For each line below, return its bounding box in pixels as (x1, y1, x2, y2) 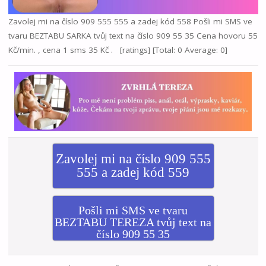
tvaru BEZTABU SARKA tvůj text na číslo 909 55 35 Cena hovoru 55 (8, 30, 258, 42)
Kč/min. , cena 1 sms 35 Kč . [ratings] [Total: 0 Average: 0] (8, 45, 227, 56)
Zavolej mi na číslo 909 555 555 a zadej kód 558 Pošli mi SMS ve (8, 16, 252, 27)
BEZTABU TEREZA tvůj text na (55, 216, 211, 229)
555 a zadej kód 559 (77, 164, 189, 180)
